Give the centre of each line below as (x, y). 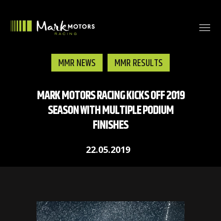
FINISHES (110, 125)
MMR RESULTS (139, 63)
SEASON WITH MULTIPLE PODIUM (110, 110)
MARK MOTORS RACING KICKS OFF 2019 (110, 96)
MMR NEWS (77, 63)
